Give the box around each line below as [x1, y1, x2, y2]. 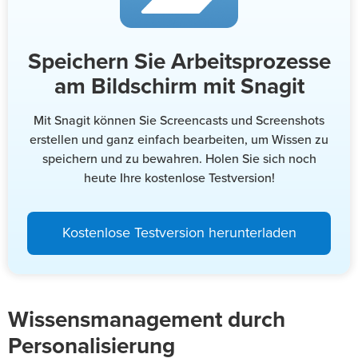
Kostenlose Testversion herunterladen [62, 226, 296, 241]
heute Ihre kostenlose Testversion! [83, 172, 275, 185]
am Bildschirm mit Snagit [54, 76, 304, 99]
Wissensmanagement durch [8, 309, 285, 332]
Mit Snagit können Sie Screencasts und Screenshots [34, 114, 324, 128]
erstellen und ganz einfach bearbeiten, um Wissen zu [30, 133, 328, 147]
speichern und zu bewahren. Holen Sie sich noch [42, 153, 316, 166]
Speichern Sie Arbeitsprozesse [27, 51, 331, 74]
